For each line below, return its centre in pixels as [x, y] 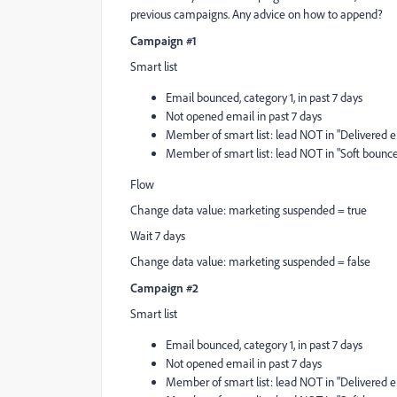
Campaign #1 [163, 40]
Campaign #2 [164, 288]
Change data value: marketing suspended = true [249, 210]
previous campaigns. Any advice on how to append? [257, 14]
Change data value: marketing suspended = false [250, 261]
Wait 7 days [158, 236]
